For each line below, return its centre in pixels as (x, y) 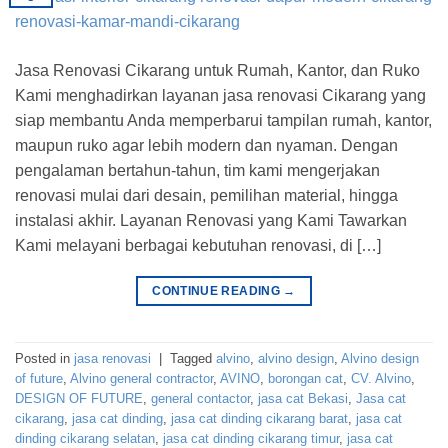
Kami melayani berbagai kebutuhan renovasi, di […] (198, 246)
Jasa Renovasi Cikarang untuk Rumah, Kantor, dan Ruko (217, 71)
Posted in (44, 359)
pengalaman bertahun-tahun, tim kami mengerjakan (197, 171)
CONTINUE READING (218, 291)
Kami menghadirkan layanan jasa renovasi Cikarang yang (220, 96)
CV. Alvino (381, 379)
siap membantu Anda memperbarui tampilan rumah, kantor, (223, 121)
